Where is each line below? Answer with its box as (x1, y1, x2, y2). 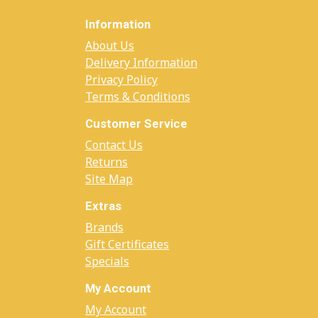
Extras (85, 199, 121, 213)
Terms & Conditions (85, 89, 190, 104)
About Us (85, 38, 134, 53)
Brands (85, 219, 124, 235)
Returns (85, 154, 128, 170)
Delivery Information (85, 55, 197, 70)
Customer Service (85, 116, 187, 131)
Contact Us (85, 137, 143, 153)
